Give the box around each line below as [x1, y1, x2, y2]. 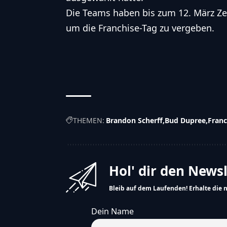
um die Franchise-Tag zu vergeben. [66, 22, 214, 34]
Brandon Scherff [106, 116, 163, 126]
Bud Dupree [165, 116, 206, 126]
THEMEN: [73, 116, 104, 126]
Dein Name [91, 206, 134, 217]
